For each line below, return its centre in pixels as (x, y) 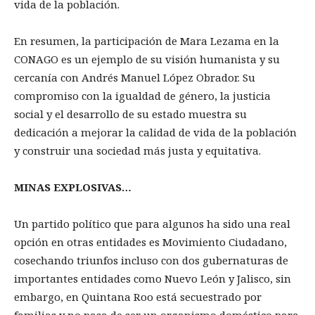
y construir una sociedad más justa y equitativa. (137, 150)
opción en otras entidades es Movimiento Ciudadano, (150, 242)
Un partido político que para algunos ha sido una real (152, 223)
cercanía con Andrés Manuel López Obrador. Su (135, 77)
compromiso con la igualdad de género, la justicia (142, 95)
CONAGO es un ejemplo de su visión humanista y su (147, 59)
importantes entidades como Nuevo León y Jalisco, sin (153, 278)
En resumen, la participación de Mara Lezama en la (147, 40)
